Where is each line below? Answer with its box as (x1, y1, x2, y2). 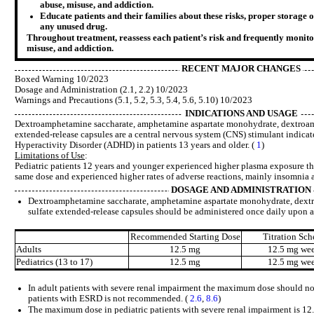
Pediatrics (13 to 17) (16, 257, 93, 268)
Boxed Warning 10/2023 (15, 74, 109, 85)
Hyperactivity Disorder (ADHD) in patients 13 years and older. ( (15, 139, 257, 150)
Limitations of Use (15, 150, 85, 161)
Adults (16, 245, 41, 255)
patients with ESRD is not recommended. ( (28, 294, 191, 304)
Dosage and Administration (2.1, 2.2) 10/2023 (15, 85, 188, 95)
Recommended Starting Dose (130, 232, 240, 243)
